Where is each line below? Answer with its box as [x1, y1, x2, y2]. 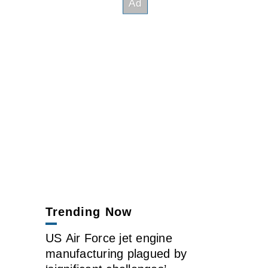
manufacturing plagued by [45, 247, 187, 260]
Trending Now [45, 205, 132, 218]
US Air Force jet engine [45, 232, 172, 245]
